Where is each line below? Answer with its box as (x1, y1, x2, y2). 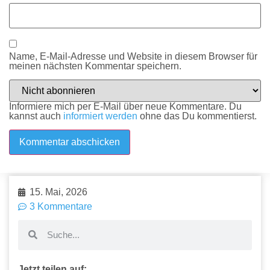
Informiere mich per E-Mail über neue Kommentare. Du (9, 101, 242, 112)
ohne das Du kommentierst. (137, 111, 257, 122)
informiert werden (63, 111, 137, 122)
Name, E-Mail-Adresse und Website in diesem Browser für (9, 51, 257, 61)
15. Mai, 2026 (30, 186, 87, 197)
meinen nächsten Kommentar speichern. (9, 60, 181, 71)
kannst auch (9, 111, 63, 122)
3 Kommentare (30, 201, 92, 212)
